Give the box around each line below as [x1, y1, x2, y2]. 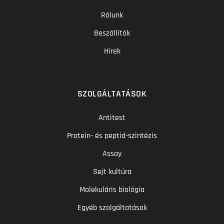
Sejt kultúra [92, 166, 131, 177]
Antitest [98, 112, 125, 123]
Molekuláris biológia [79, 184, 144, 195]
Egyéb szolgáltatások [77, 202, 147, 213]
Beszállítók [94, 27, 130, 38]
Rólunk [101, 9, 123, 20]
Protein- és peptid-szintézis [67, 130, 157, 141]
